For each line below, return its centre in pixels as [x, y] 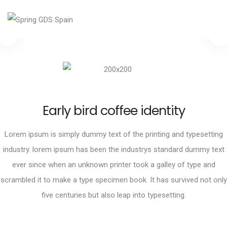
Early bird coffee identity [113, 111]
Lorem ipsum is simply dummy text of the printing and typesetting [113, 135]
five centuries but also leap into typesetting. [113, 195]
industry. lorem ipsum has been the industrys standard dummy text [113, 150]
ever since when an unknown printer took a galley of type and [113, 165]
